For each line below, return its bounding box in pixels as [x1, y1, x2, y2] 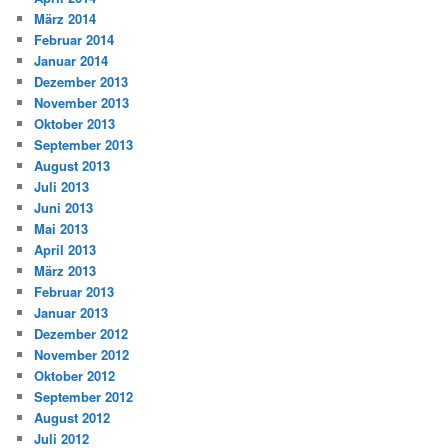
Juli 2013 [34, 176, 90, 196]
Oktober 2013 [34, 113, 116, 133]
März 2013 [34, 260, 97, 280]
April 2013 [34, 239, 97, 259]
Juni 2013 [34, 197, 94, 217]
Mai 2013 [34, 218, 89, 238]
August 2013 [34, 155, 111, 175]
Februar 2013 [34, 281, 115, 301]
